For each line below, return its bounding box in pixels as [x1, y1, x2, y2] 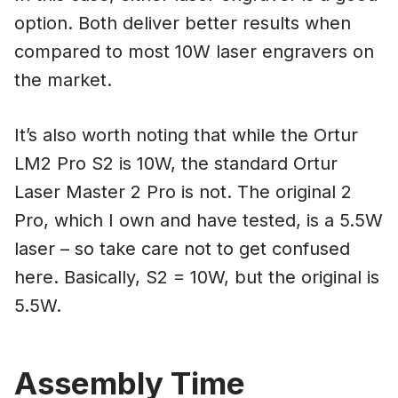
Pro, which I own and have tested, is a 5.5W [14, 209, 383, 231]
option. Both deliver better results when [14, 12, 351, 34]
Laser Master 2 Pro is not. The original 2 [14, 180, 352, 203]
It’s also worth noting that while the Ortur [14, 123, 358, 146]
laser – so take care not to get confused [14, 237, 350, 259]
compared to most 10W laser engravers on [14, 40, 374, 62]
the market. [14, 68, 112, 91]
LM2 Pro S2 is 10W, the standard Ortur [14, 152, 338, 174]
